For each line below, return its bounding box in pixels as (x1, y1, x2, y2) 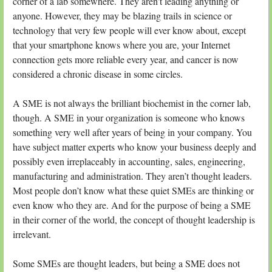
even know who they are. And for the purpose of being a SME (13, 198, 251, 211)
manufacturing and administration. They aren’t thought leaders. (13, 169, 252, 182)
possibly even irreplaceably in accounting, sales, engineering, (13, 154, 245, 168)
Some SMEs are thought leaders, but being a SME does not (13, 256, 240, 270)
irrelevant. (13, 227, 51, 240)
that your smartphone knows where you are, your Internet (13, 38, 230, 51)
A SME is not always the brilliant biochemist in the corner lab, (13, 96, 251, 109)
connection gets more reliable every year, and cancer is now (13, 52, 239, 66)
